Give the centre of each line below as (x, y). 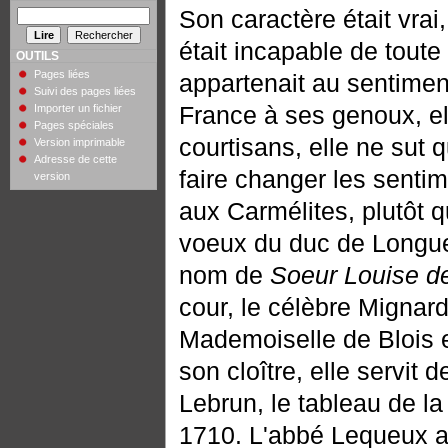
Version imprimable (80, 142)
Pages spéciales (74, 125)
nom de (224, 275)
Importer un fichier (78, 108)
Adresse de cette (76, 159)
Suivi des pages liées (85, 91)
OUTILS (37, 55)
